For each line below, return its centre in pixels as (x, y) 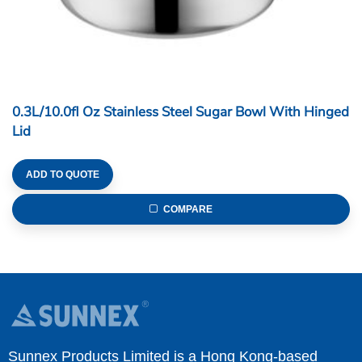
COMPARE (188, 210)
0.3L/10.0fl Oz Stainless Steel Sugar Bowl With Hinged (181, 112)
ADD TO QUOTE (63, 175)
